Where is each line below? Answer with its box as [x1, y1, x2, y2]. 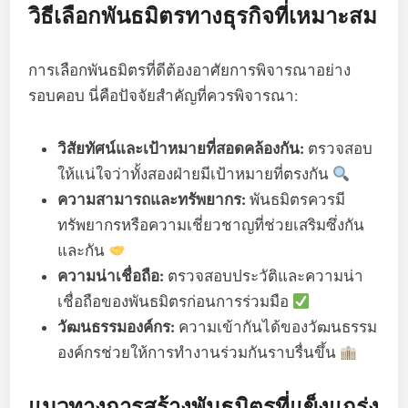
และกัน [57, 241, 109, 260]
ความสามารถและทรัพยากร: [57, 190, 247, 209]
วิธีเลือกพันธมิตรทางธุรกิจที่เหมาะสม [28, 3, 378, 29]
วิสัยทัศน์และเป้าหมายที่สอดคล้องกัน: [57, 139, 305, 158]
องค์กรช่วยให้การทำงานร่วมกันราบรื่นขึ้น [57, 343, 341, 362]
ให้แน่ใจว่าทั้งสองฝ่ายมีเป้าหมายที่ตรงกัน [57, 165, 333, 183]
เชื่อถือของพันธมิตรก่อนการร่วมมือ [57, 292, 293, 311]
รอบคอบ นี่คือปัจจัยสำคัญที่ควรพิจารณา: [28, 87, 299, 105]
